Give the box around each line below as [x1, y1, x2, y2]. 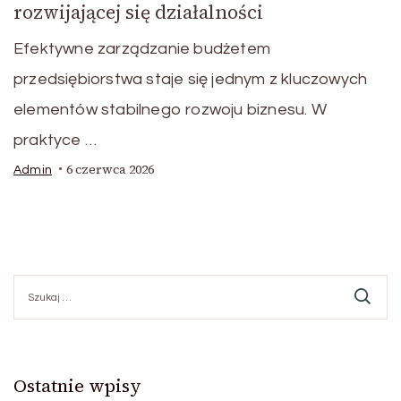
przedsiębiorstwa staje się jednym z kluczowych [13, 70, 368, 88]
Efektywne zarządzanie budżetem [13, 39, 270, 57]
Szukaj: [13, 275, 55, 289]
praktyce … [13, 131, 97, 149]
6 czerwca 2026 [66, 160, 154, 178]
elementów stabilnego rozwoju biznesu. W [13, 100, 327, 118]
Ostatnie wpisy [13, 372, 141, 398]
